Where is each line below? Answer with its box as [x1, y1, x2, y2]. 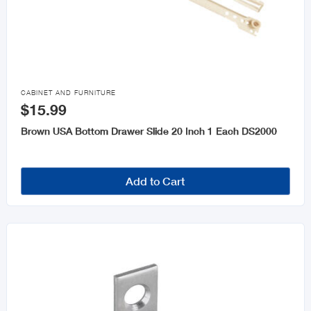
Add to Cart [126, 174, 185, 188]
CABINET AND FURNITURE [20, 89, 116, 97]
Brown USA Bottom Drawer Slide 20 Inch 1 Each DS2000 [20, 125, 277, 137]
